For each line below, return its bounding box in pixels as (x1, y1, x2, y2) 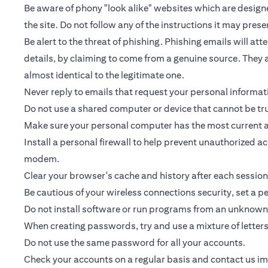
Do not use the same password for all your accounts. (24, 237, 245, 248)
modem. (24, 153, 59, 165)
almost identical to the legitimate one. (24, 69, 184, 81)
